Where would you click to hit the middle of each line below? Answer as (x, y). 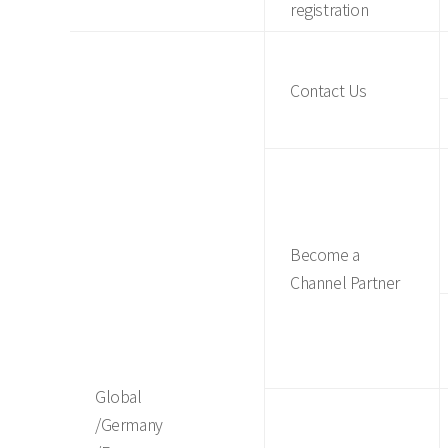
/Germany (129, 424)
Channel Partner (345, 282)
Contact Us (328, 90)
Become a (325, 254)
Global (118, 396)
